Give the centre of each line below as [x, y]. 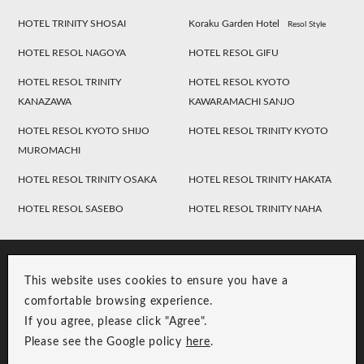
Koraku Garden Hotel [234, 23]
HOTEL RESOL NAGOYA [72, 52]
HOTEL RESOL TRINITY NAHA [256, 208]
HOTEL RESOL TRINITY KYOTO [259, 130]
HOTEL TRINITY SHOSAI [72, 23]
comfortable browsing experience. [118, 301]
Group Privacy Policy [234, 350]
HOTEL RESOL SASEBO [71, 208]
